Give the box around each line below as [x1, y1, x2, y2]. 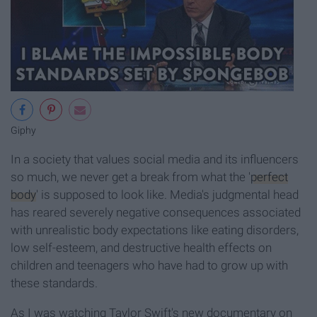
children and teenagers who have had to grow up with [11, 258, 288, 272]
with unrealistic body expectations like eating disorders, [11, 222, 299, 237]
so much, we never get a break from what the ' [11, 169, 250, 184]
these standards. [11, 275, 98, 290]
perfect [250, 169, 288, 184]
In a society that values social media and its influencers [11, 151, 299, 166]
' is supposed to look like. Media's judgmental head [36, 187, 299, 202]
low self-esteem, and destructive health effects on [11, 240, 272, 255]
